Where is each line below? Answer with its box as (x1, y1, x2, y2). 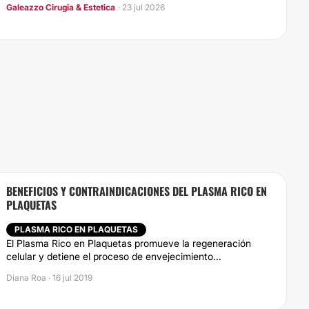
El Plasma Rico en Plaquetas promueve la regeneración (6, 237, 251, 249)
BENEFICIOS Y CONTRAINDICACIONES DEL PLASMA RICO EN (6, 183, 267, 199)
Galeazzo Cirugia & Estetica (6, 2, 115, 12)
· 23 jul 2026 (118, 2, 165, 12)
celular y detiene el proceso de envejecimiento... (6, 250, 221, 262)
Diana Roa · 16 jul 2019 (6, 272, 92, 283)
